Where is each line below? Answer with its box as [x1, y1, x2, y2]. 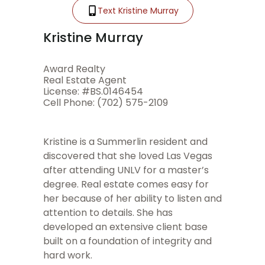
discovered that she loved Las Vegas [43, 148, 212, 163]
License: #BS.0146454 [43, 84, 143, 98]
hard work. [43, 248, 92, 262]
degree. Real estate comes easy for [43, 177, 209, 191]
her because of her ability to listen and [43, 191, 222, 205]
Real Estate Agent [43, 73, 127, 87]
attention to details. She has [43, 205, 173, 219]
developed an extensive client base [43, 219, 208, 234]
